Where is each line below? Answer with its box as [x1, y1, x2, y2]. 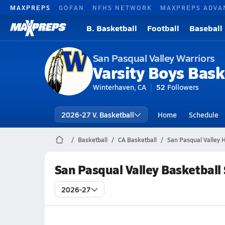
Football [147, 22, 179, 34]
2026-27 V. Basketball [61, 109, 134, 120]
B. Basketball [86, 22, 137, 34]
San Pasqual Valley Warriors [92, 51, 215, 65]
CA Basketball [118, 136, 157, 144]
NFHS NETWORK [92, 3, 152, 12]
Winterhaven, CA [92, 82, 146, 92]
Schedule [188, 109, 218, 120]
